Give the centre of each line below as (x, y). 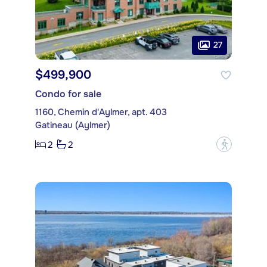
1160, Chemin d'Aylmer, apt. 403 (101, 112)
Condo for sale (68, 94)
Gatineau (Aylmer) (73, 125)
